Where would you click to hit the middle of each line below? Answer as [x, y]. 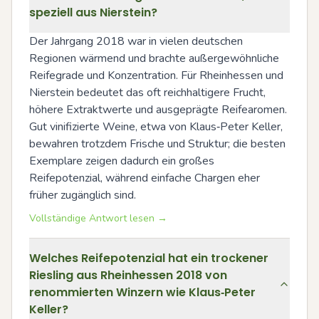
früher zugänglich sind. [83, 195]
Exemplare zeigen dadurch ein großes [122, 161]
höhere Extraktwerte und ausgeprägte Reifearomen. [158, 110]
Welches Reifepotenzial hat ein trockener [149, 258]
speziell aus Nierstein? [93, 12]
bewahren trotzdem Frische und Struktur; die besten [157, 144]
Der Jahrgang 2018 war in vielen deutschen [136, 41]
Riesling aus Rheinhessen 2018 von [128, 275]
